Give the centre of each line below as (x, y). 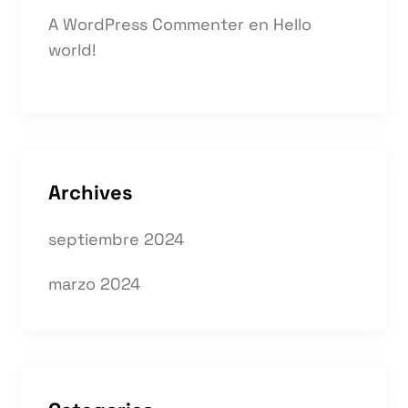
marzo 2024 (94, 284)
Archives (91, 192)
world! (72, 50)
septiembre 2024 (116, 239)
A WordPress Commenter (146, 24)
